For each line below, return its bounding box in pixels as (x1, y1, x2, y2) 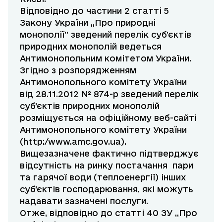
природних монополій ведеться (20, 42, 162, 52)
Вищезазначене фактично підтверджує (20, 149, 199, 159)
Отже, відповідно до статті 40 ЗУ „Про (20, 208, 197, 218)
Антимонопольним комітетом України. (20, 54, 191, 63)
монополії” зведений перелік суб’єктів (20, 30, 191, 40)
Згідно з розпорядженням (20, 65, 136, 75)
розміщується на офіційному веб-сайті (20, 113, 197, 123)
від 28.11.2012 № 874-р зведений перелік (20, 89, 199, 99)
